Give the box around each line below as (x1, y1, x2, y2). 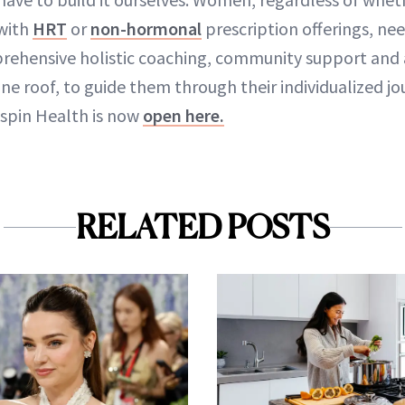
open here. (143, 104, 224, 127)
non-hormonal (90, 17, 202, 40)
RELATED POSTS (75, 207, 330, 247)
